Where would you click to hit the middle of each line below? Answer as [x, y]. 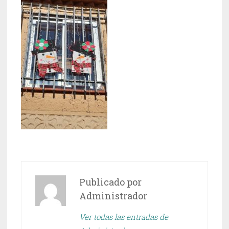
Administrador [113, 196]
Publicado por [111, 182]
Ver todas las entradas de [124, 217]
